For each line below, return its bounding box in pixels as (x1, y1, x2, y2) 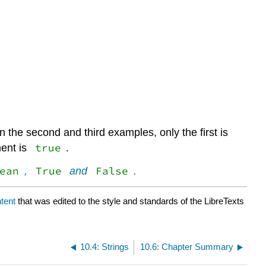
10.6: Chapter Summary (140, 241, 233, 252)
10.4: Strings (80, 241, 129, 252)
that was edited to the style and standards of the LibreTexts (15, 195, 244, 206)
